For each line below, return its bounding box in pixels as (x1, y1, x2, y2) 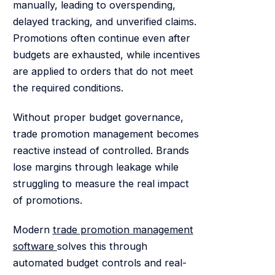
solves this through (56, 239, 147, 252)
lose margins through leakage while (12, 160, 179, 173)
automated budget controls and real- (12, 256, 187, 269)
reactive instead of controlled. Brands (12, 144, 189, 157)
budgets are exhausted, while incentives (12, 48, 200, 61)
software (12, 239, 57, 252)
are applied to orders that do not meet (12, 65, 193, 78)
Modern (12, 223, 53, 236)
